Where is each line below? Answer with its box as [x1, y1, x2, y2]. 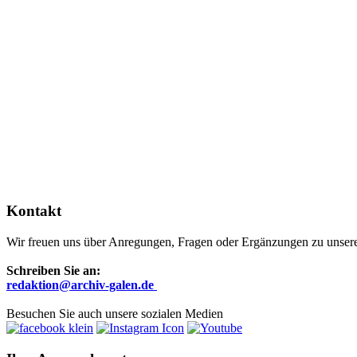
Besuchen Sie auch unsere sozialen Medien [6, 306, 223, 320]
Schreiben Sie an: [6, 263, 100, 277]
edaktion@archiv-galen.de [12, 277, 154, 292]
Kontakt [6, 202, 61, 220]
